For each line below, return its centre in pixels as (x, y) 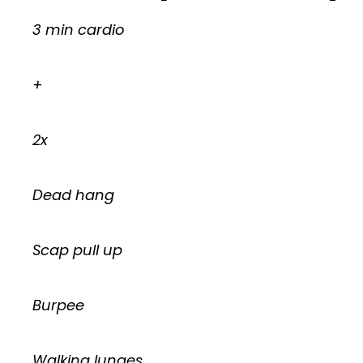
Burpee (58, 305)
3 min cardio (79, 30)
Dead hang (73, 195)
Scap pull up (77, 250)
